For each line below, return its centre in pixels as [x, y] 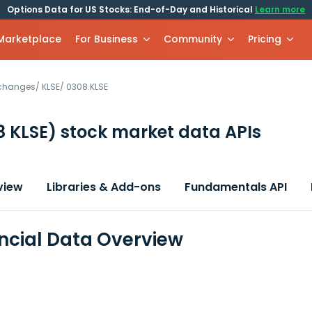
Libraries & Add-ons [104, 187]
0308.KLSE [87, 87]
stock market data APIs [159, 132]
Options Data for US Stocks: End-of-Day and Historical [131, 9]
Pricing [265, 39]
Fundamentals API [236, 187]
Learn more [280, 9]
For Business [107, 39]
